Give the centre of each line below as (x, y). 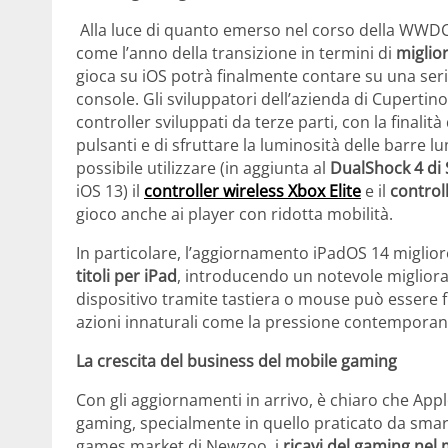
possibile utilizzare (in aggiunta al (203, 168)
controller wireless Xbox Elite (252, 191)
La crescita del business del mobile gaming (236, 361)
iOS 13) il (110, 191)
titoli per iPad (126, 276)
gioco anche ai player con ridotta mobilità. (234, 214)
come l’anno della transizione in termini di (236, 53)
